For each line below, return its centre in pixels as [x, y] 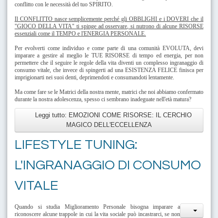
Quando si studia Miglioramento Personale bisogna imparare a [97, 207]
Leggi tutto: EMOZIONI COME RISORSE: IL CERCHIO [112, 115]
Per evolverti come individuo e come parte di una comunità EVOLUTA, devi [109, 48]
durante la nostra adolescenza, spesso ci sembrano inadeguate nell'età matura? [103, 99]
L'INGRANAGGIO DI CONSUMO [108, 165]
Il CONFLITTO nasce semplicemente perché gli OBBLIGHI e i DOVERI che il [109, 19]
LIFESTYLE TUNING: [76, 145]
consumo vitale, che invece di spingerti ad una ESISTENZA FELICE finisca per [109, 70]
